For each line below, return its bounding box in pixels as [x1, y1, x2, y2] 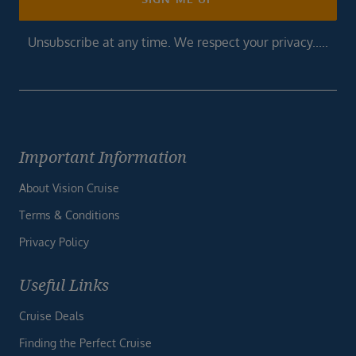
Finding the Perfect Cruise [19, 336, 152, 350]
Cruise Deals [19, 309, 84, 323]
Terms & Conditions [19, 208, 120, 222]
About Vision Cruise [19, 181, 119, 195]
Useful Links [19, 274, 109, 296]
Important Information [19, 146, 187, 168]
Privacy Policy [19, 235, 89, 250]
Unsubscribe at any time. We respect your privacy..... [28, 34, 328, 51]
